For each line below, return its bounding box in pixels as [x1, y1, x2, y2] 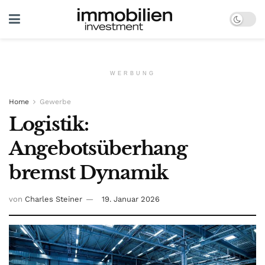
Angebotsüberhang [9, 137, 188, 160]
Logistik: [9, 112, 89, 136]
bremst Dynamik [9, 161, 169, 185]
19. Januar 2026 [102, 194, 160, 203]
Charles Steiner [25, 194, 82, 203]
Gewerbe [40, 98, 71, 106]
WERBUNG [109, 70, 156, 76]
